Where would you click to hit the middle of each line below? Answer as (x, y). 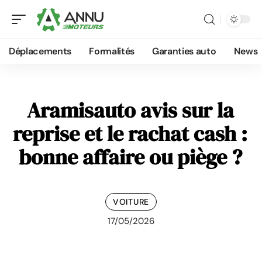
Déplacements (40, 51)
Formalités (112, 51)
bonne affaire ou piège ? (130, 157)
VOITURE (131, 201)
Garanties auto (184, 51)
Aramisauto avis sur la (130, 110)
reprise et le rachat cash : (130, 134)
